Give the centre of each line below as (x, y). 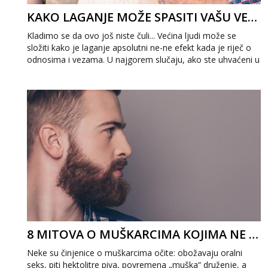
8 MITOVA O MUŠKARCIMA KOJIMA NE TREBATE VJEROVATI (254, 234)
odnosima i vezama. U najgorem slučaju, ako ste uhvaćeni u (143, 60)
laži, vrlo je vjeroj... (63, 71)
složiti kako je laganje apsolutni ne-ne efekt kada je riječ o (139, 48)
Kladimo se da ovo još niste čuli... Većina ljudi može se (132, 36)
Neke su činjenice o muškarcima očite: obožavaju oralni (135, 253)
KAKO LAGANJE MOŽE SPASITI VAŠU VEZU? (252, 17)
